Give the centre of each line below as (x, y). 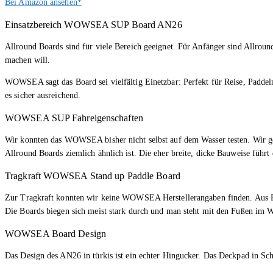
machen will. (28, 60)
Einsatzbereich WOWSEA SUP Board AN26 (94, 25)
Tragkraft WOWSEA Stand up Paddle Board (93, 176)
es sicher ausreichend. (43, 96)
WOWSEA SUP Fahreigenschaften (74, 118)
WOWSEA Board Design (55, 234)
